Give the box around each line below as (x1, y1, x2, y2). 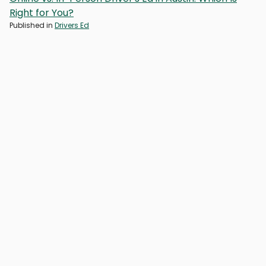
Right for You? (9, 6, 74, 20)
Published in (9, 20, 53, 31)
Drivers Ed (55, 20, 89, 31)
